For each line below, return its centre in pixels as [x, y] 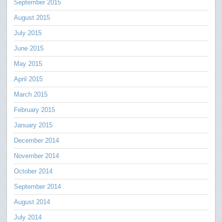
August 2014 [32, 202]
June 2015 [29, 48]
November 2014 [37, 156]
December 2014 [37, 140]
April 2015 [28, 79]
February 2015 [35, 110]
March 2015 [31, 94]
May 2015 [28, 63]
